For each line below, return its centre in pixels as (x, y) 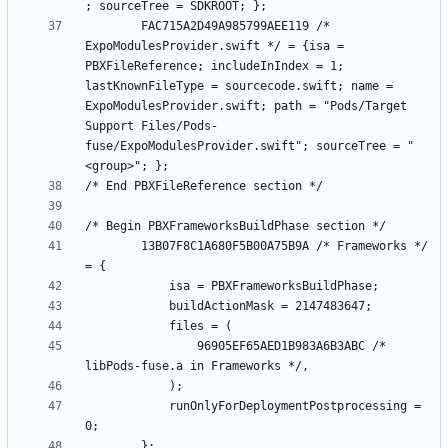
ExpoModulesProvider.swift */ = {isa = (214, 45)
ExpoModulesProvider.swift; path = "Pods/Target (246, 105)
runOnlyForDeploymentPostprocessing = (127, 405)
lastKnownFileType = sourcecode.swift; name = (239, 85)
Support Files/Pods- (151, 125)
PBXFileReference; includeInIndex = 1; (214, 65)
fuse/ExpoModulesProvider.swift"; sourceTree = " (249, 145)
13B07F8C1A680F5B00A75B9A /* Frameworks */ (113, 245)
